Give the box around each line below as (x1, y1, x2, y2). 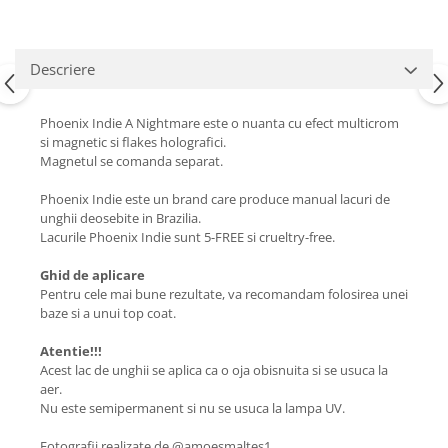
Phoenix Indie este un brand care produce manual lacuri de (40, 190, 390, 209)
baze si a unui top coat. (40, 304, 176, 323)
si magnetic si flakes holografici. (40, 133, 229, 152)
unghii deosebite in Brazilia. (40, 209, 201, 228)
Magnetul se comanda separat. (40, 152, 226, 171)
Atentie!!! (40, 342, 102, 361)
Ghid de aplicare (40, 266, 145, 285)
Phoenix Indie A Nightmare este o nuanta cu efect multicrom (40, 114, 399, 133)
